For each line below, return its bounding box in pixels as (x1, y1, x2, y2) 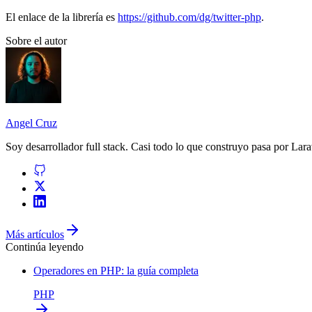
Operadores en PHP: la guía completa (33, 265, 198, 277)
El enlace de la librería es (6, 11, 118, 24)
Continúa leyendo (6, 241, 84, 253)
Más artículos (6, 228, 64, 241)
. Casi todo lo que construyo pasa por (125, 141, 288, 153)
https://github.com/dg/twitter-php (118, 11, 261, 24)
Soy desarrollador (6, 141, 86, 153)
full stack (86, 141, 125, 153)
